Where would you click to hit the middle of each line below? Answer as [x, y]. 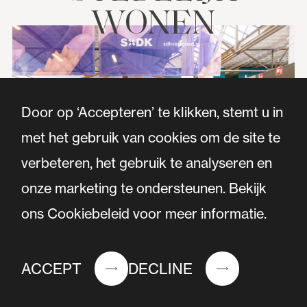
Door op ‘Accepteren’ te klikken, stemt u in [152, 112]
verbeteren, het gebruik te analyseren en [147, 163]
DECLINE [161, 269]
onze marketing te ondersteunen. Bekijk [144, 188]
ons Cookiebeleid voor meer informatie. [144, 214]
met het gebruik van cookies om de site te [151, 138]
